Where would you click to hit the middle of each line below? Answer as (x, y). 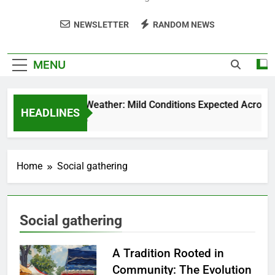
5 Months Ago (61, 119)
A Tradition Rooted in (168, 253)
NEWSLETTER (101, 25)
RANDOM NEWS (184, 25)
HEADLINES (50, 112)
